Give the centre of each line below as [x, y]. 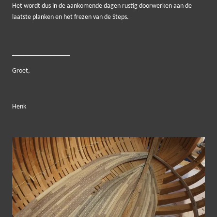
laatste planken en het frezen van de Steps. [70, 17]
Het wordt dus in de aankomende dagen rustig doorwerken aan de [102, 6]
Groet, [21, 71]
